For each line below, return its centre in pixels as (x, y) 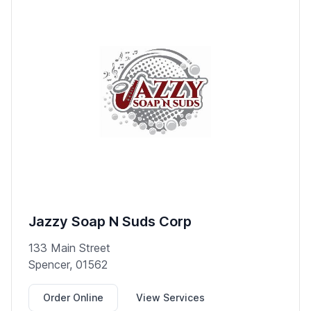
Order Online (73, 297)
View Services (170, 297)
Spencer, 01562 (68, 264)
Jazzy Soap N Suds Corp (110, 221)
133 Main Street (69, 247)
